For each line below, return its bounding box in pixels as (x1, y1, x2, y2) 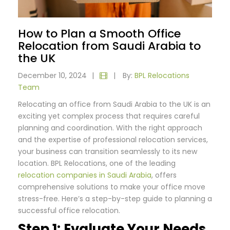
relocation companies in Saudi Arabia (18, 170, 151, 180)
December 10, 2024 (18, 70, 87, 81)
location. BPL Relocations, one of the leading (18, 158, 176, 168)
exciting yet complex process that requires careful (18, 111, 200, 121)
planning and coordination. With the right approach (18, 123, 202, 133)
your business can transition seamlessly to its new (18, 146, 197, 157)
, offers (151, 170, 177, 180)
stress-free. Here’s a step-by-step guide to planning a (18, 194, 212, 204)
